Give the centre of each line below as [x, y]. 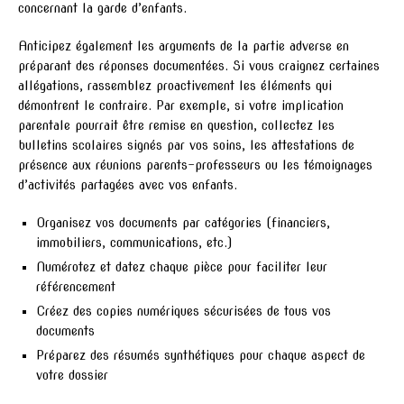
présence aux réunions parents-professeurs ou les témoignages [195, 165]
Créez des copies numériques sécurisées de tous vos [184, 311]
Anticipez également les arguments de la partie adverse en [184, 46]
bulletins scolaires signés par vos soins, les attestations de [186, 145]
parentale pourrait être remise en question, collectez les [176, 125]
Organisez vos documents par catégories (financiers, [183, 222]
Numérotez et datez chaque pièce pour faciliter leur [182, 266]
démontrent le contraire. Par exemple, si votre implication [181, 105]
